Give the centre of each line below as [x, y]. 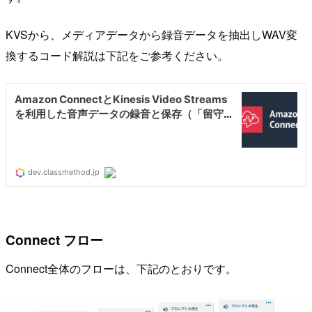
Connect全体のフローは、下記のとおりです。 [121, 269]
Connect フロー [54, 239]
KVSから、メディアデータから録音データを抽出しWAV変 [151, 34]
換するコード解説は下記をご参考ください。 [117, 55]
